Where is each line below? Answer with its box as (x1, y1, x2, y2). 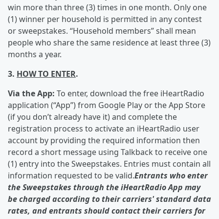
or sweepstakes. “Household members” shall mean (8, 25, 196, 36)
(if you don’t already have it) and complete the (8, 111, 177, 122)
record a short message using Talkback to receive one (8, 147, 207, 157)
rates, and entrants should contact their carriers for (8, 205, 205, 216)
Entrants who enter (134, 170, 208, 181)
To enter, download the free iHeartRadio (55, 88, 204, 99)
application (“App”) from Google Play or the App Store (8, 100, 205, 110)
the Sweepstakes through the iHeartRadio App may (8, 182, 200, 193)
